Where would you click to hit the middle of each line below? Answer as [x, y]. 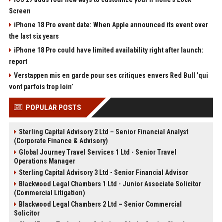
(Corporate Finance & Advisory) [61, 141]
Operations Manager [44, 161]
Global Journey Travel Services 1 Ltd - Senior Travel [97, 152]
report [18, 61]
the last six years [34, 36]
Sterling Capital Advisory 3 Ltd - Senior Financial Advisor [103, 172]
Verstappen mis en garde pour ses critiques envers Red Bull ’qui [111, 75]
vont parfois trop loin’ [41, 87]
